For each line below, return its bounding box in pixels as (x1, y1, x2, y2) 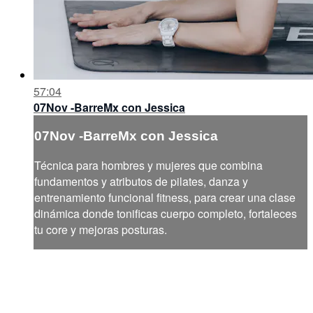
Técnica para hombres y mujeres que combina (34, 157, 263, 174)
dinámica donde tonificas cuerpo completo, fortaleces (34, 205, 297, 222)
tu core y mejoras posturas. (34, 221, 167, 238)
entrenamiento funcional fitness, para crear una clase (34, 189, 296, 206)
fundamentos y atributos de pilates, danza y (34, 173, 248, 190)
